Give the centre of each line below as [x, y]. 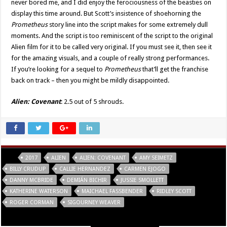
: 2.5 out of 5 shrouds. [92, 102]
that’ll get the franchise [175, 69]
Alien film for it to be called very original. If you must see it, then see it [112, 47]
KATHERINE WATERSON [39, 192]
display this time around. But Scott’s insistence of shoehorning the [106, 14]
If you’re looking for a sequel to [58, 69]
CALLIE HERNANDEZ [85, 169]
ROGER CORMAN [32, 203]
